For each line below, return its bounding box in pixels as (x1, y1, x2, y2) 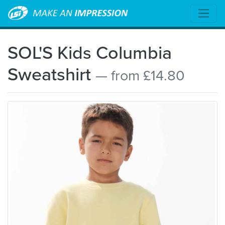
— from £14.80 (95, 65, 185, 85)
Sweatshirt (8, 61, 95, 86)
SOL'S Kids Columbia (8, 39, 172, 65)
